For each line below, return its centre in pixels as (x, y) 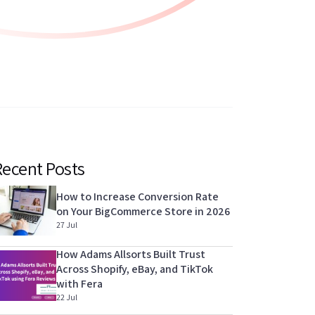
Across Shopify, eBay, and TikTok (135, 269)
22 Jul (67, 297)
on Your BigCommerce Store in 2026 (143, 212)
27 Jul (67, 225)
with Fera (79, 284)
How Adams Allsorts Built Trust (131, 255)
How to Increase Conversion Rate (137, 197)
